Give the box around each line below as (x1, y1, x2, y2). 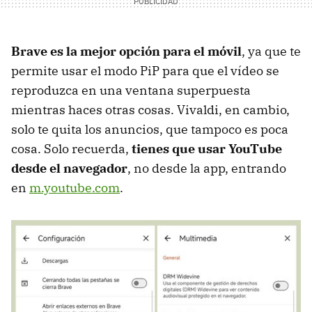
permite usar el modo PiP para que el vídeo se (11, 63, 279, 79)
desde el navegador (11, 160, 127, 177)
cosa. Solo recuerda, (11, 141, 132, 157)
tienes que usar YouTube (132, 141, 282, 157)
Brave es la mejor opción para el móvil (11, 43, 242, 60)
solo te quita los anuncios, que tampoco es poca (11, 121, 288, 138)
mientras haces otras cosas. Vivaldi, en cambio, (11, 102, 290, 118)
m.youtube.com (29, 180, 120, 196)
